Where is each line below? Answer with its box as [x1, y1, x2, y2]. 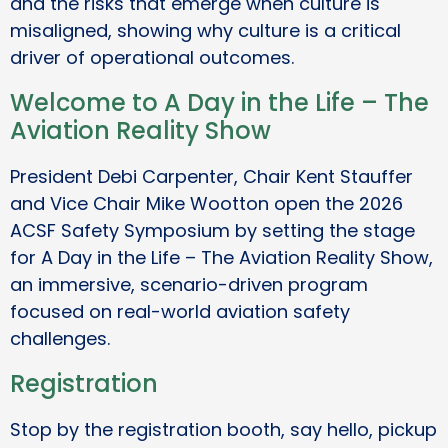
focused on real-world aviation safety [10, 299, 350, 325]
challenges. [10, 326, 110, 352]
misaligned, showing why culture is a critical [10, 18, 401, 44]
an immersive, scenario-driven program [10, 272, 368, 298]
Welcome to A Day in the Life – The [10, 86, 429, 120]
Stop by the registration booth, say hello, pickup [10, 417, 437, 443]
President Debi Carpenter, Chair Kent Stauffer [10, 164, 413, 190]
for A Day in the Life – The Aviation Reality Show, [10, 245, 433, 271]
